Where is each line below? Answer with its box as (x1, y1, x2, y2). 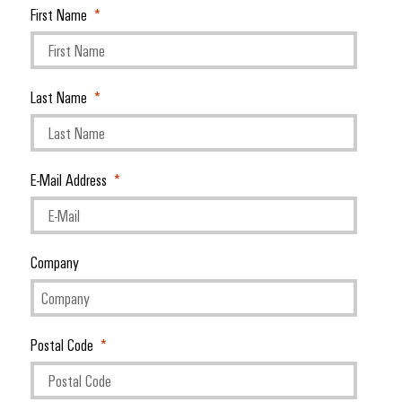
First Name (31, 4, 87, 25)
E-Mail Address (31, 170, 107, 190)
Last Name (31, 87, 87, 108)
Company (31, 252, 79, 273)
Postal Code (31, 335, 93, 355)
